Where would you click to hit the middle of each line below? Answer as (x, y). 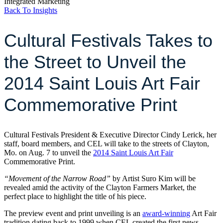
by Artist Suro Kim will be (154, 178)
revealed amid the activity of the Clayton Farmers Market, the (100, 187)
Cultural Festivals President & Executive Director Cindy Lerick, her (110, 134)
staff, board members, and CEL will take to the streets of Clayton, (107, 143)
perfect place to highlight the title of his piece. (75, 196)
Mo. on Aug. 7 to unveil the (49, 152)
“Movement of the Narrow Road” (58, 178)
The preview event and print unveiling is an (73, 213)
